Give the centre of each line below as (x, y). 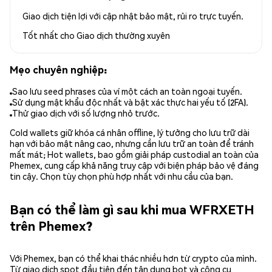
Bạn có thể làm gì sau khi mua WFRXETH (132, 209)
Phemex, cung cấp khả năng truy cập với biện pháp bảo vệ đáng (134, 165)
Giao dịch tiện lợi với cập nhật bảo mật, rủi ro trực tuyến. (133, 15)
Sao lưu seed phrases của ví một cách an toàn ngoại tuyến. (127, 91)
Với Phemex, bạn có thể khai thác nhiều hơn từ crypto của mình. (133, 258)
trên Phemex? (51, 225)
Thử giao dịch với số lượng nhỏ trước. (86, 113)
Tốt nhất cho (49, 35)
